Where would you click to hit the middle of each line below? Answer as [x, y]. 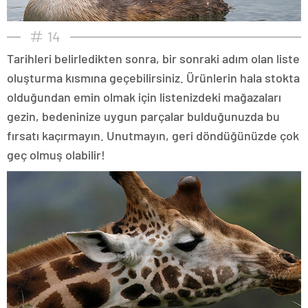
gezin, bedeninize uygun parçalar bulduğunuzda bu [143, 116]
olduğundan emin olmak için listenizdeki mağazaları [144, 97]
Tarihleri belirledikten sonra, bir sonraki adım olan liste [153, 58]
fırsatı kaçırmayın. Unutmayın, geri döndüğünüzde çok [153, 135]
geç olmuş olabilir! [56, 154]
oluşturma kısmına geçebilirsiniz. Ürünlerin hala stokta [153, 77]
